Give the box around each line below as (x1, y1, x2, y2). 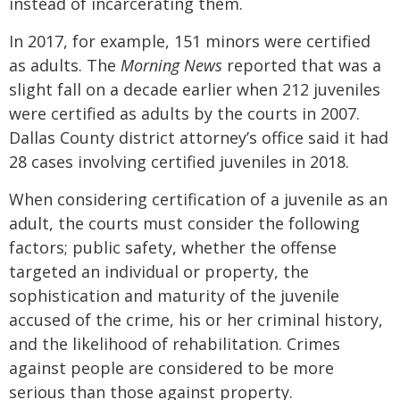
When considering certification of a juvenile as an (9, 188, 387, 211)
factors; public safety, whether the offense (9, 237, 337, 259)
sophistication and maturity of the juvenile (9, 285, 339, 307)
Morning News (121, 54, 222, 77)
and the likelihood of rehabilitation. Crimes (9, 333, 340, 355)
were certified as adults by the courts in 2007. (9, 103, 360, 125)
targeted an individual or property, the (9, 261, 309, 283)
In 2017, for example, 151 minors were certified (9, 30, 371, 53)
